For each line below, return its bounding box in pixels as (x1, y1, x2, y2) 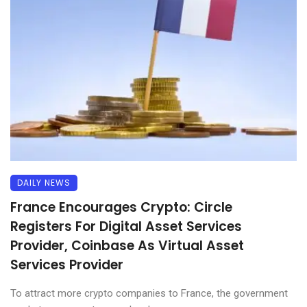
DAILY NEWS (17, 177, 71, 189)
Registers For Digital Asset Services (10, 217, 242, 236)
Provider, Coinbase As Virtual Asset (10, 236, 244, 256)
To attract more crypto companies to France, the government (10, 287, 288, 300)
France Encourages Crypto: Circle (10, 198, 232, 217)
